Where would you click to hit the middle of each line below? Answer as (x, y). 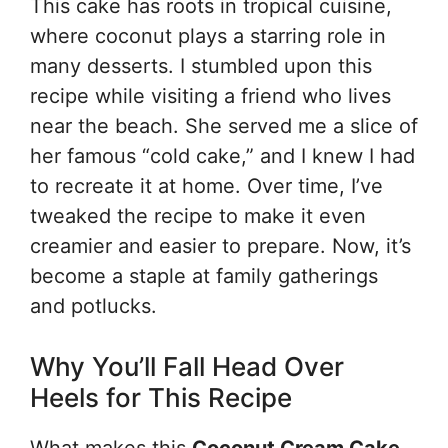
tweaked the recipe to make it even (198, 216)
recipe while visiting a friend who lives (210, 96)
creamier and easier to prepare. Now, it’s (220, 246)
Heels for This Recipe (161, 397)
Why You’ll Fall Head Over (187, 366)
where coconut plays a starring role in (208, 36)
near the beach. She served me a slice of (224, 126)
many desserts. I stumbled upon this (201, 66)
